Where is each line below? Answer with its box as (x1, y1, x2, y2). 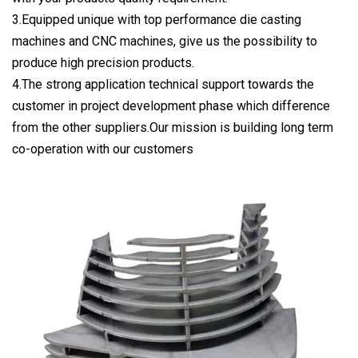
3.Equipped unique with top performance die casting (12, 11, 301, 27)
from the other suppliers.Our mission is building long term (12, 119, 333, 135)
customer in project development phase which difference (12, 97, 330, 113)
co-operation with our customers (12, 141, 193, 157)
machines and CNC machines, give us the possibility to (12, 33, 317, 49)
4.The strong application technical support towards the (12, 76, 314, 92)
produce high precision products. (12, 54, 194, 70)
